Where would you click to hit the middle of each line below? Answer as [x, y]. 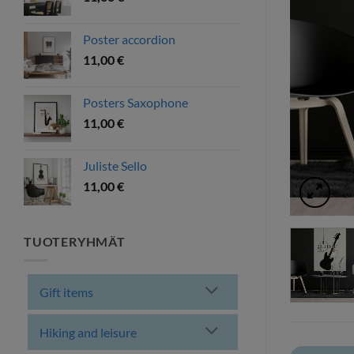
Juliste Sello [115, 165]
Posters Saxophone [136, 102]
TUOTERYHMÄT [75, 241]
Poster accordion [129, 39]
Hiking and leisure [88, 332]
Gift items [66, 292]
